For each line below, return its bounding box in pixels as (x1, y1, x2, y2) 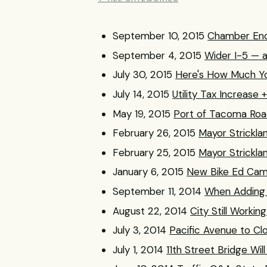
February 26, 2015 (113, 126, 196, 140)
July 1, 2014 (113, 243, 164, 256)
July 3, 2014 (113, 223, 167, 237)
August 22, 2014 (113, 204, 188, 218)
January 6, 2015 (113, 165, 184, 179)
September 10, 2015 (113, 29, 205, 43)
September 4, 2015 (113, 48, 202, 62)
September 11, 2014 (113, 184, 202, 198)
